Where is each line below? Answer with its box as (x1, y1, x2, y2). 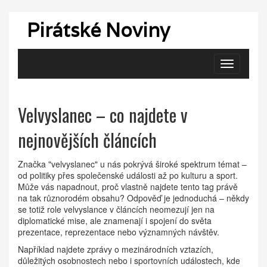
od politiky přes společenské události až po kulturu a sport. (18, 169, 238, 181)
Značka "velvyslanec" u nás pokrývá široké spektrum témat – (18, 158, 247, 170)
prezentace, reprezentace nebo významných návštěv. (18, 226, 219, 238)
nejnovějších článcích (18, 126, 157, 153)
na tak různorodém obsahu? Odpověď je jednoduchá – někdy (18, 192, 249, 204)
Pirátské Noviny (27, 18, 170, 42)
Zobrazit (226, 59, 257, 71)
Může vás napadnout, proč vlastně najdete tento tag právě (18, 181, 238, 193)
